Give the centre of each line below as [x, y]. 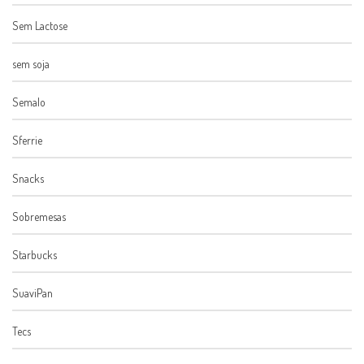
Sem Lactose [40, 26]
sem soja [31, 64]
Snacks [28, 179]
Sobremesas [39, 217]
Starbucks [35, 255]
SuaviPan [32, 293]
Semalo [29, 102]
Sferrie [27, 141]
